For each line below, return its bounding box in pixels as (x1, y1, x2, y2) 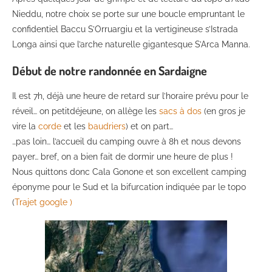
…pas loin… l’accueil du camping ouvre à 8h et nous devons (12, 137, 241, 147)
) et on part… (126, 121, 173, 132)
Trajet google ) (15, 197, 72, 208)
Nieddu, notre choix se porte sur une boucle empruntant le (12, 9, 245, 19)
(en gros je (202, 106, 245, 117)
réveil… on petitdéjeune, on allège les (12, 106, 159, 117)
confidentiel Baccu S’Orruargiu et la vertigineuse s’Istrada (12, 24, 238, 35)
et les (64, 121, 88, 132)
